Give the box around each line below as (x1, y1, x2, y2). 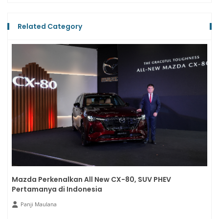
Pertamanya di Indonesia (12, 184, 102, 195)
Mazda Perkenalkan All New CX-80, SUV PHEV (12, 175, 171, 185)
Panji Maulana (21, 200, 57, 208)
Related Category (18, 22, 82, 32)
